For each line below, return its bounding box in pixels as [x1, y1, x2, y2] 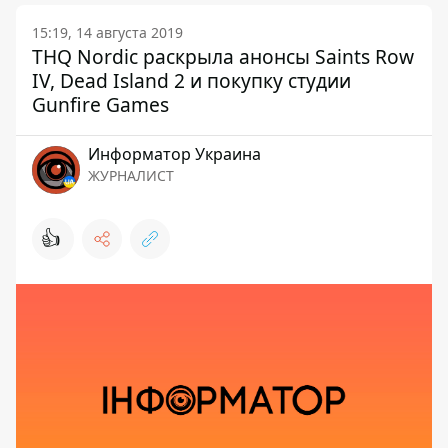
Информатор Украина [88, 143, 261, 165]
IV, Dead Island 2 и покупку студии [32, 67, 351, 94]
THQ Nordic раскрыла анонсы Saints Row [32, 43, 414, 70]
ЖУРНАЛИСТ [88, 166, 174, 185]
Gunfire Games [32, 91, 169, 118]
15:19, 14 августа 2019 [32, 23, 183, 42]
